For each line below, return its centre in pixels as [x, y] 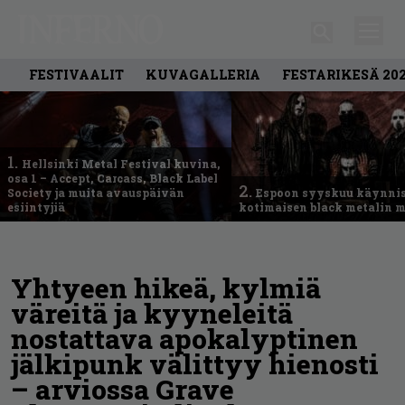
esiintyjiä [36, 207]
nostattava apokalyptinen [184, 338]
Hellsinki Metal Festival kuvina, [121, 163]
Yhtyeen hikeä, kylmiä [166, 287]
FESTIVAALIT [76, 74]
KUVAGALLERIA [203, 74]
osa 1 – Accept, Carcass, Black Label [113, 178]
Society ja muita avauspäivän [96, 192]
